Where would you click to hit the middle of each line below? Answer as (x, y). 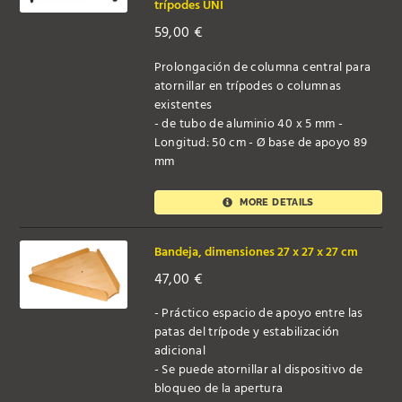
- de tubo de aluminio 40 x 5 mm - (249, 125)
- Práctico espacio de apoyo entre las (258, 314)
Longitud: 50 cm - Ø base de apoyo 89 (261, 144)
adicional (179, 352)
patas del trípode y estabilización (247, 333)
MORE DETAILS (275, 202)
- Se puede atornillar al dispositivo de (258, 371)
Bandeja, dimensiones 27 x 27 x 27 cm (256, 252)
